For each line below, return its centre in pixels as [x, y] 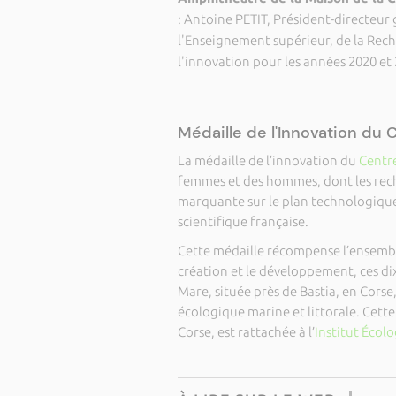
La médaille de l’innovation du [267, 160]
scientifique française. [243, 221]
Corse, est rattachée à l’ [246, 332]
